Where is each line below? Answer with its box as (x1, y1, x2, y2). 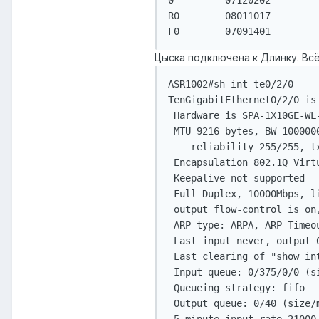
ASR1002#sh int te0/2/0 (168, 78, 293, 90)
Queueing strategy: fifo (168, 282, 305, 294)
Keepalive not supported (168, 172, 305, 184)
